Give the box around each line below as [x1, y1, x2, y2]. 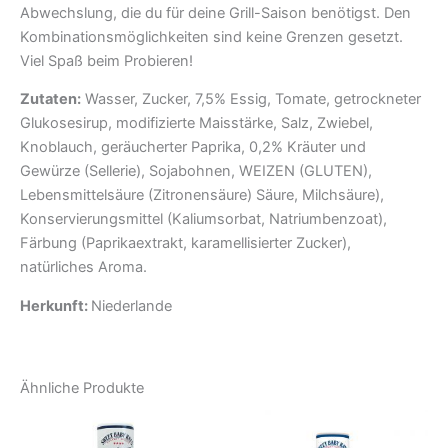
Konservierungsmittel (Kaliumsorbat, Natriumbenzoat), [20, 210, 387, 229]
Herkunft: [20, 296, 91, 315]
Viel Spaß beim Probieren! [20, 51, 193, 70]
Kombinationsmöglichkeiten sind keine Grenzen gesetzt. [20, 27, 403, 46]
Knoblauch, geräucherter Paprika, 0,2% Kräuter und [20, 138, 366, 157]
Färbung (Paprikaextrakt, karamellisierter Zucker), [20, 234, 351, 253]
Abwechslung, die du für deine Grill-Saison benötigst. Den [20, 3, 411, 22]
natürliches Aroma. [20, 258, 147, 277]
